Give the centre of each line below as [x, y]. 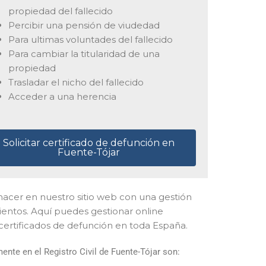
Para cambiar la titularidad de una [84, 54]
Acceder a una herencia [62, 97]
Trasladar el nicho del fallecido [76, 83]
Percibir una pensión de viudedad [84, 26]
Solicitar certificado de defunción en [88, 142]
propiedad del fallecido [60, 11]
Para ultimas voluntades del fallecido [90, 40]
